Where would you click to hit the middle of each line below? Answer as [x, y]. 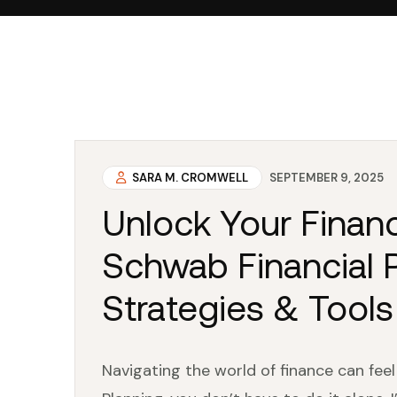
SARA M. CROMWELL [189, 178]
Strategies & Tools [248, 308]
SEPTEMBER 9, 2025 [327, 178]
